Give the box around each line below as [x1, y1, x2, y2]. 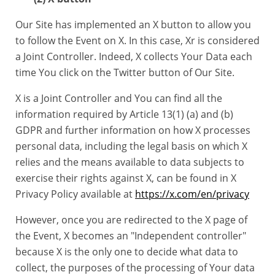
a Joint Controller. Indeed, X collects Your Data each [15, 50, 252, 63]
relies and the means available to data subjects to [15, 155, 244, 169]
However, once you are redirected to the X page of [15, 213, 247, 227]
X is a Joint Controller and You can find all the [15, 91, 222, 105]
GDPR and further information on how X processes [15, 123, 250, 137]
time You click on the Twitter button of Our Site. [15, 66, 234, 79]
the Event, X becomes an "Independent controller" [15, 229, 246, 242]
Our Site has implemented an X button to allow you [15, 18, 251, 31]
